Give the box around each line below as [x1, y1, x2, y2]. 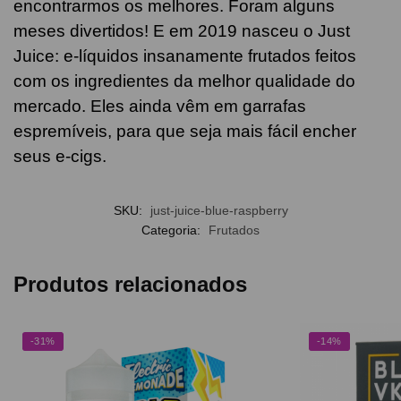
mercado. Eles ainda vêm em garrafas [13, 97, 306, 115]
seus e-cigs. [13, 147, 107, 166]
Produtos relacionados [13, 271, 247, 296]
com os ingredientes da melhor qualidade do [13, 72, 355, 90]
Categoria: [141, 222, 204, 237]
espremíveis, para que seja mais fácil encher [13, 122, 356, 141]
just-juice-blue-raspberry [149, 202, 288, 218]
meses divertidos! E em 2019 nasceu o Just [13, 21, 350, 40]
